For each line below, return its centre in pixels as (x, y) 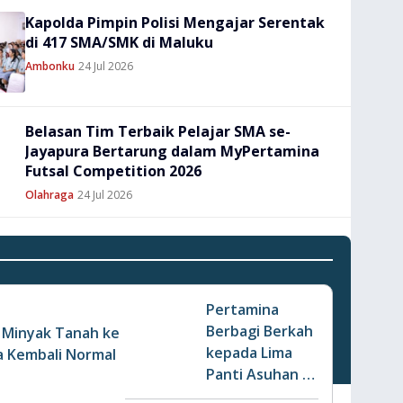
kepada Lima (249, 353)
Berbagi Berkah (260, 331)
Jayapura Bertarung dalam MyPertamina (172, 151)
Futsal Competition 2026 (113, 171)
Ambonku (50, 66)
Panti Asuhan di (260, 374)
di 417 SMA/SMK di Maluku (119, 42)
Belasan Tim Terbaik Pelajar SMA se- (158, 131)
